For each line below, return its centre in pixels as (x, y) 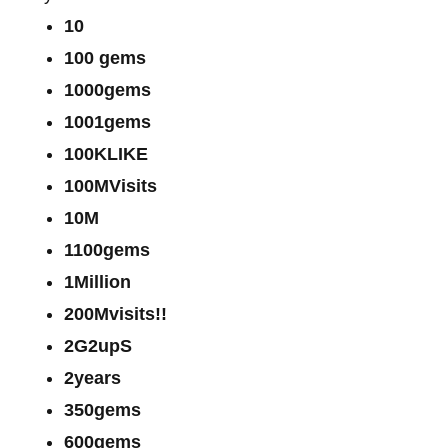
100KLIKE (106, 153)
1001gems (107, 121)
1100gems (107, 249)
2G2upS (98, 345)
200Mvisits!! (115, 313)
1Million (97, 281)
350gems (102, 409)
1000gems (107, 89)
